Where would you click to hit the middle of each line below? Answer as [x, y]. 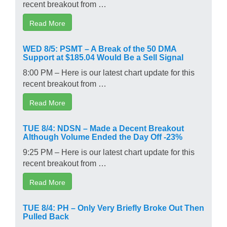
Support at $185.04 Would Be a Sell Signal [103, 56]
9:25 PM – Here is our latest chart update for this [109, 151]
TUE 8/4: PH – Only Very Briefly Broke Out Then [113, 207]
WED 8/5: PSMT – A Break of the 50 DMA [100, 48]
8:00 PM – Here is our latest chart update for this [109, 72]
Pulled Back [46, 216]
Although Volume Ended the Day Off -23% [103, 136]
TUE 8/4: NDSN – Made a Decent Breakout [103, 127]
